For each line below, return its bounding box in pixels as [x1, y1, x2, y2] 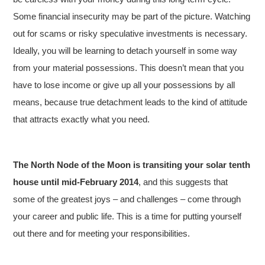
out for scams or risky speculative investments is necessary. [13, 28, 248, 38]
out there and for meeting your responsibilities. [13, 228, 190, 238]
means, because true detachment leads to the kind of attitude [13, 96, 248, 107]
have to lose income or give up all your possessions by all [13, 79, 235, 90]
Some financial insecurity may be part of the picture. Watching [13, 11, 251, 21]
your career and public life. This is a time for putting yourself [13, 211, 242, 221]
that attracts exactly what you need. [13, 114, 150, 124]
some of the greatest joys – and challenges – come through [13, 193, 241, 204]
